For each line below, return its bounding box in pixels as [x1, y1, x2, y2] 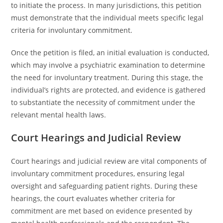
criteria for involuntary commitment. [11, 25, 133, 35]
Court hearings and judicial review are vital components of [11, 156, 207, 166]
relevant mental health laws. [11, 110, 107, 119]
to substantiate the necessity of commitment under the [11, 98, 196, 107]
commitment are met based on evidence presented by [11, 206, 193, 216]
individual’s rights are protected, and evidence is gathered [11, 85, 206, 95]
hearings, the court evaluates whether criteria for [11, 194, 176, 203]
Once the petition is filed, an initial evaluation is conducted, [11, 48, 210, 57]
